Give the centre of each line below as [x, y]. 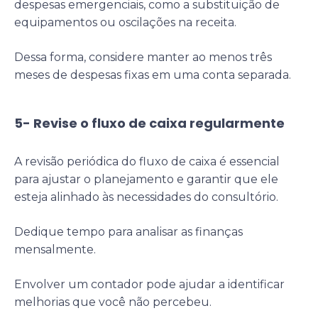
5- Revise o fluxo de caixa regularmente [149, 123]
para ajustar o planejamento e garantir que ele [146, 179]
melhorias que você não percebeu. [113, 302]
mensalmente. [55, 249]
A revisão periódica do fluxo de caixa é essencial [147, 161]
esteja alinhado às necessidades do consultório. [146, 197]
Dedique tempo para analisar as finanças [128, 231]
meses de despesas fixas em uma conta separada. [153, 75]
